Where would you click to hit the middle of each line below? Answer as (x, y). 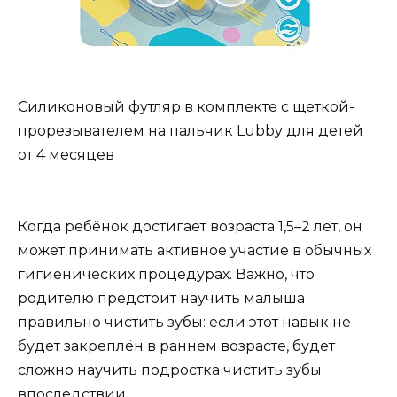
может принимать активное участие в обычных (195, 251)
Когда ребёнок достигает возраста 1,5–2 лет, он (190, 227)
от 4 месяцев (66, 154)
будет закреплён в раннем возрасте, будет (176, 346)
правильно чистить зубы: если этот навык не (184, 323)
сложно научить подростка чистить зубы (170, 370)
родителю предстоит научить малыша (161, 299)
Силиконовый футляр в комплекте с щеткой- (186, 106)
